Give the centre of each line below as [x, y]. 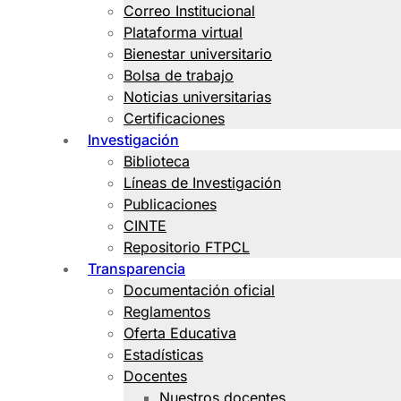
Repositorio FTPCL [187, 247]
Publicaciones [170, 204]
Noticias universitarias [197, 97]
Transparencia [137, 269]
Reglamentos [167, 311]
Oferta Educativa [180, 333]
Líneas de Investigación [202, 183]
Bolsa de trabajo [179, 75]
